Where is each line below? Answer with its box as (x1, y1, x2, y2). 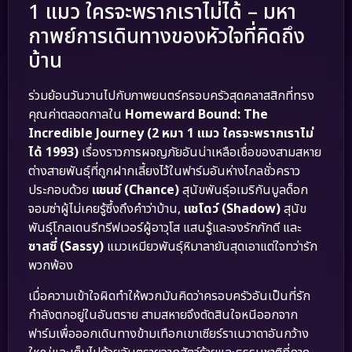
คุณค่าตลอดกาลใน (28, 105, 125, 125)
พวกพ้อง (28, 256, 73, 276)
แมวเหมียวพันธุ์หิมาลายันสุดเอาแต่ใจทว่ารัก (104, 237, 317, 257)
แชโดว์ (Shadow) (184, 200, 280, 219)
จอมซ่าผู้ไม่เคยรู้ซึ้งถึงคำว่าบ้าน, (28, 200, 184, 219)
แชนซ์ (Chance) (92, 181, 179, 200)
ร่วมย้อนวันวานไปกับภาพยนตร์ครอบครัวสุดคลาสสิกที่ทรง (28, 86, 314, 106)
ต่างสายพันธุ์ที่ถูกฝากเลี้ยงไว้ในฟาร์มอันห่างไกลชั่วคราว (28, 162, 300, 181)
